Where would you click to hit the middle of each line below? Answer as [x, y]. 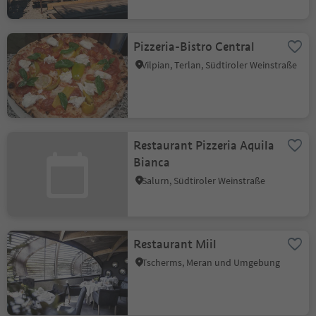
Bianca [152, 163]
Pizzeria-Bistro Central [194, 47]
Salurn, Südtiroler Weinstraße [204, 181]
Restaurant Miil [175, 244]
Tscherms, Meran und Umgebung [211, 262]
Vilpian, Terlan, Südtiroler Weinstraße [220, 65]
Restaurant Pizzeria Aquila [204, 146]
